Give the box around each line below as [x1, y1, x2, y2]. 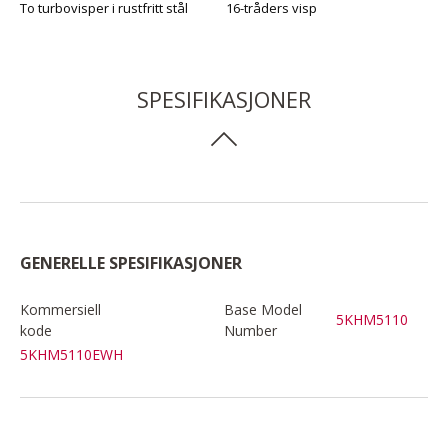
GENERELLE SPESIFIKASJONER [20, 251, 242, 274]
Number [224, 320, 277, 340]
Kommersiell [20, 299, 101, 319]
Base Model [224, 299, 302, 319]
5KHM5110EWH [20, 344, 123, 364]
